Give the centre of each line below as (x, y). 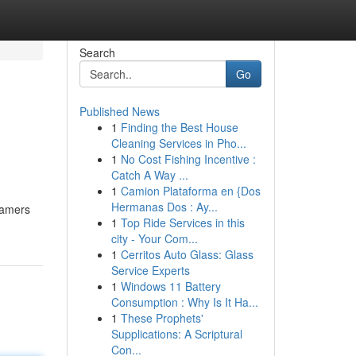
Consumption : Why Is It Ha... (184, 302)
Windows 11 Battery (170, 286)
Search (97, 52)
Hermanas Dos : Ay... (164, 207)
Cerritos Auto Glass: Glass (187, 254)
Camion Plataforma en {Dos (190, 191)
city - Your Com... (154, 238)
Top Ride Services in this (182, 222)
